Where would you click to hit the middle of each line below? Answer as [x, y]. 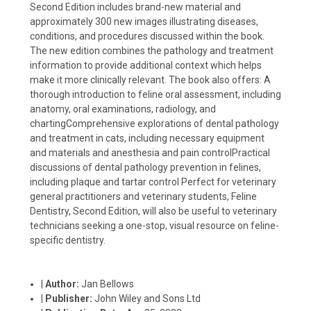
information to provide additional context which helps [146, 65]
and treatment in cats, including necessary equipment [147, 138]
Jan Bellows [108, 284]
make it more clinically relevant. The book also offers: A [150, 79]
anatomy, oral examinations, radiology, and [123, 109]
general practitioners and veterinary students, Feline [143, 196]
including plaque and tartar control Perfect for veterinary [153, 182]
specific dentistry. [68, 240]
